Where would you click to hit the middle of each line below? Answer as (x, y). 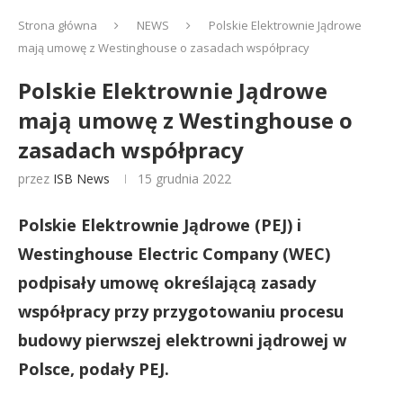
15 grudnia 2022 (184, 179)
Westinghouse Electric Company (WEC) (174, 254)
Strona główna (58, 25)
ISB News (81, 179)
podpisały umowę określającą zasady (167, 282)
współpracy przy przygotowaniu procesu (181, 311)
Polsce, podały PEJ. (94, 369)
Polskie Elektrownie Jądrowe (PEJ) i (160, 225)
